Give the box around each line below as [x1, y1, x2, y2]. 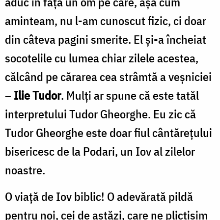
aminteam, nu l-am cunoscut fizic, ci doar [5, 12, 206, 28]
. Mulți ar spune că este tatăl [61, 87, 199, 103]
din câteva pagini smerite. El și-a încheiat [5, 31, 206, 47]
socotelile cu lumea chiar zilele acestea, [5, 50, 198, 66]
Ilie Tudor [14, 87, 61, 103]
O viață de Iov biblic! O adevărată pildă [5, 188, 193, 204]
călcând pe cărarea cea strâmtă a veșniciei [5, 68, 212, 84]
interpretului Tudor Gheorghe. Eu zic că [5, 106, 196, 122]
